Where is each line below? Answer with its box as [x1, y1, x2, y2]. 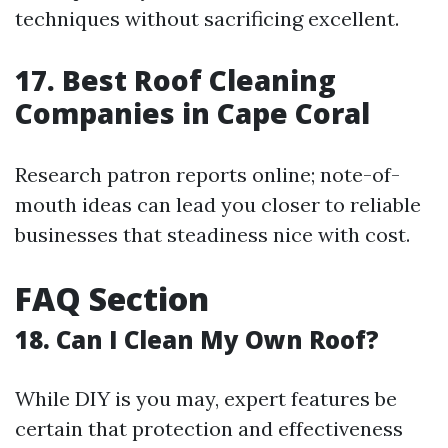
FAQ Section [15, 277, 209, 320]
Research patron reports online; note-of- [15, 162, 400, 187]
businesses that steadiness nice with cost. [15, 222, 410, 247]
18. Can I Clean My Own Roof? [15, 323, 379, 356]
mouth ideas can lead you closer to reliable [15, 192, 421, 217]
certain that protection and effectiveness [15, 416, 403, 441]
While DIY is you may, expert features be [15, 386, 397, 411]
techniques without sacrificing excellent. [15, 6, 399, 31]
